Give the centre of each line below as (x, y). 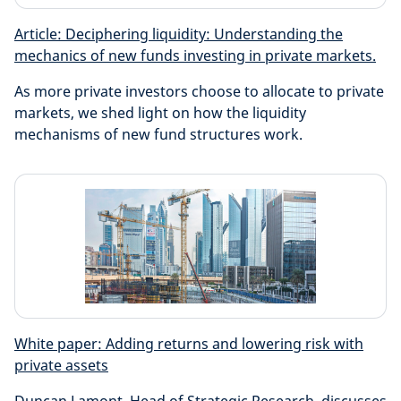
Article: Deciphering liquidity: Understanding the (179, 34)
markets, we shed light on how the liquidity (160, 113)
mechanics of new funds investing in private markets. (195, 55)
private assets (61, 365)
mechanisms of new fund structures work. (158, 134)
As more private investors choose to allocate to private (199, 91)
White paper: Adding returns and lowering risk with (189, 344)
